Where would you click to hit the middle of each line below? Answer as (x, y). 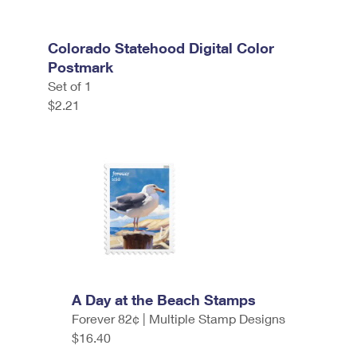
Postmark (80, 67)
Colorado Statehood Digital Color (161, 48)
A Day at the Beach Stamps (164, 300)
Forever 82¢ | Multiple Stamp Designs (178, 318)
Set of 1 (70, 86)
